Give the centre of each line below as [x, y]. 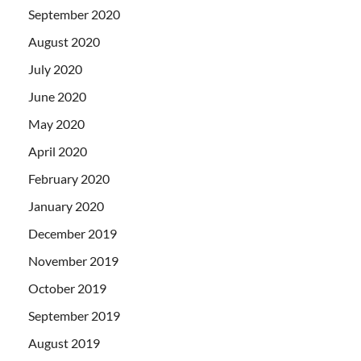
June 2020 [57, 96]
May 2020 [56, 123]
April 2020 [58, 151]
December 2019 [73, 233]
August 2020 [64, 41]
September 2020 [74, 14]
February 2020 [69, 178]
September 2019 [74, 315]
